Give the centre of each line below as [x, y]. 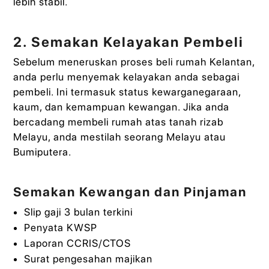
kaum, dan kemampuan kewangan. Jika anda [122, 107]
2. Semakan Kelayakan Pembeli [129, 42]
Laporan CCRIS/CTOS [77, 243]
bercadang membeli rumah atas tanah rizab [119, 122]
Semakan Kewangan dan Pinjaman [130, 192]
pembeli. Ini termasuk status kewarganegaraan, [127, 92]
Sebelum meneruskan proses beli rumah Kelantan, [134, 62]
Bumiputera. [43, 152]
